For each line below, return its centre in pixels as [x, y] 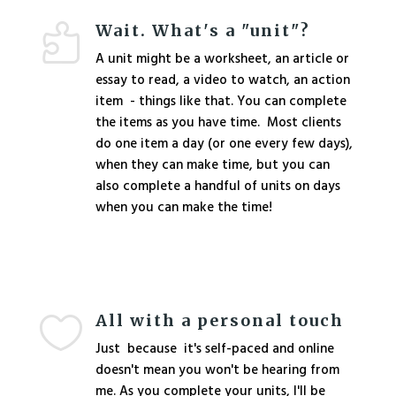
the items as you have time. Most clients [218, 123]
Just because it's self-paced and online [214, 349]
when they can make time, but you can [212, 165]
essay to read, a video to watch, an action [222, 80]
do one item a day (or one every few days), [224, 144]
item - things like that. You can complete [221, 102]
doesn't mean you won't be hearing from [217, 370]
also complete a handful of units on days [217, 187]
